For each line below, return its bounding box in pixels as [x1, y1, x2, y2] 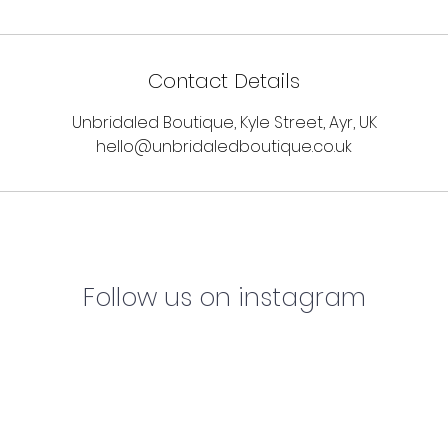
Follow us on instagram [82, 280, 366, 315]
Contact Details [148, 67, 300, 95]
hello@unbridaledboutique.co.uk [96, 135, 352, 158]
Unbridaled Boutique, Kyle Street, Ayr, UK [71, 111, 377, 134]
